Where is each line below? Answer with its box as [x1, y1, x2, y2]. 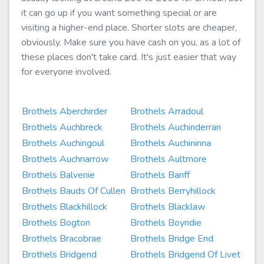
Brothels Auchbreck [22, 121, 103, 134]
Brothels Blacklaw [130, 200, 205, 213]
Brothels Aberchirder [22, 105, 107, 118]
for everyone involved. [21, 65, 111, 78]
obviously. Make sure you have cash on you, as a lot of [21, 36, 240, 49]
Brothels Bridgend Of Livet [130, 248, 240, 261]
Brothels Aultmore [130, 153, 207, 166]
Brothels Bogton [22, 216, 90, 229]
